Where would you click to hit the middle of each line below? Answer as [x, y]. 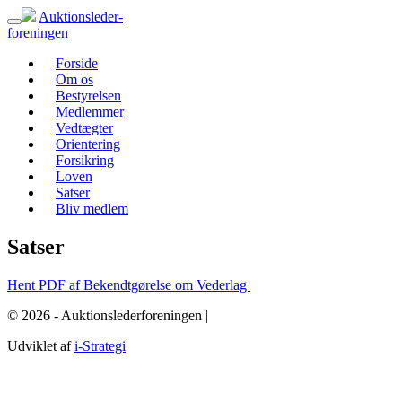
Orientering [88, 144]
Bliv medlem [92, 209]
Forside [77, 63]
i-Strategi [100, 345]
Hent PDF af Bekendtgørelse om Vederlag [129, 284]
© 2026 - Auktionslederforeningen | [109, 315]
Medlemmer [90, 112]
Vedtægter [84, 128]
